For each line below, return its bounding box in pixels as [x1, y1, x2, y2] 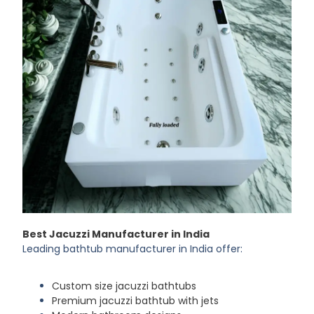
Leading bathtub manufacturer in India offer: [22, 241, 243, 256]
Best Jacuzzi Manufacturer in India [22, 226, 210, 241]
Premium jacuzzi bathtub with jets [52, 294, 219, 308]
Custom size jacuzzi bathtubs [52, 279, 197, 294]
